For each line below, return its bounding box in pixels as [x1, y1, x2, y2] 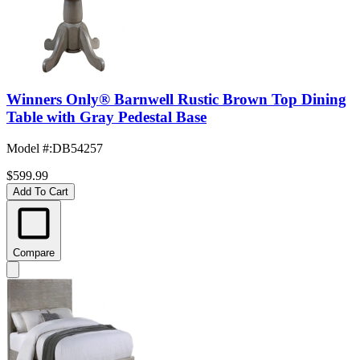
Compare [13, 247, 55, 260]
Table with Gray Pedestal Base [6, 108, 207, 126]
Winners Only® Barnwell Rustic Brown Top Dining [6, 91, 346, 108]
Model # [6, 141, 49, 156]
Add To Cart [13, 186, 68, 198]
